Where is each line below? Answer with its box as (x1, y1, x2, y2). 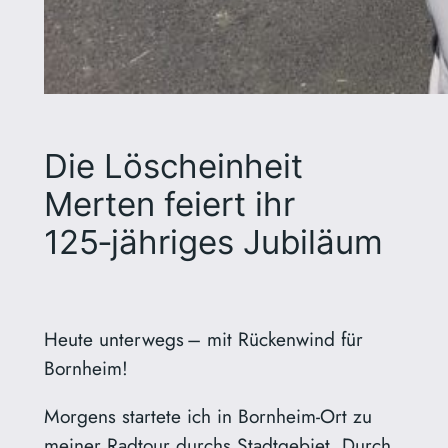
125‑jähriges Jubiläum (43, 221, 383, 262)
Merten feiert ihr (43, 183, 295, 224)
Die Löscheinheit (43, 145, 303, 186)
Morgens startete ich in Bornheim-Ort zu (43, 402, 372, 431)
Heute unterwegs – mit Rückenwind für (43, 324, 363, 353)
